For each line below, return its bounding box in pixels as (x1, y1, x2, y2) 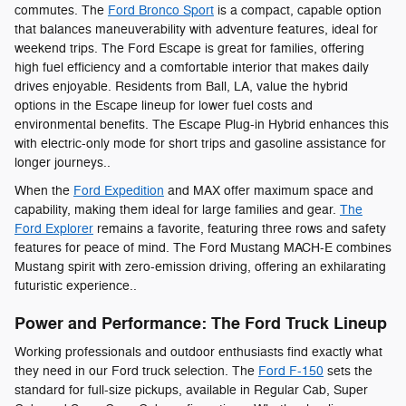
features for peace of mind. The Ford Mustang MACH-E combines (14, 239, 391, 256)
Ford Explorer (14, 220, 93, 237)
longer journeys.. (14, 154, 111, 170)
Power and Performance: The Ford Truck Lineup (14, 313, 387, 334)
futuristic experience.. (14, 277, 137, 294)
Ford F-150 (258, 363, 324, 380)
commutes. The (14, 2, 108, 18)
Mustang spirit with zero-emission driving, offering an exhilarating (14, 258, 386, 275)
